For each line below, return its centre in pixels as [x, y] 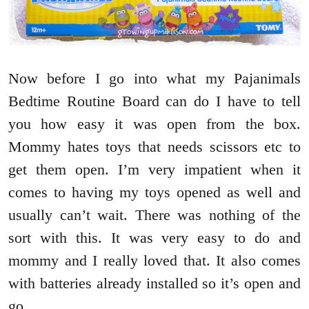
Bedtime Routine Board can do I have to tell [154, 101]
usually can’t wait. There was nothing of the [154, 215]
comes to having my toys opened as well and [154, 192]
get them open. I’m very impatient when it [154, 169]
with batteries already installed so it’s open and [154, 283]
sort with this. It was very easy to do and [154, 237]
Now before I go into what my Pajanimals [154, 78]
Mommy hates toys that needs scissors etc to [154, 146]
